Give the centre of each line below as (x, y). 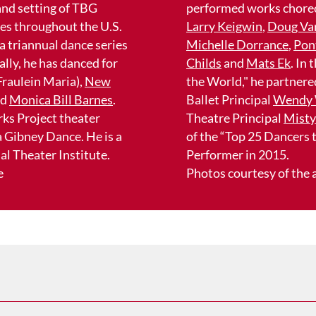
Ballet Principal (230, 100)
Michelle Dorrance (237, 45)
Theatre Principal (235, 118)
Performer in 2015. (238, 155)
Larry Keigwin (224, 26)
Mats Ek (268, 63)
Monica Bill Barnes (61, 100)
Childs (204, 63)
